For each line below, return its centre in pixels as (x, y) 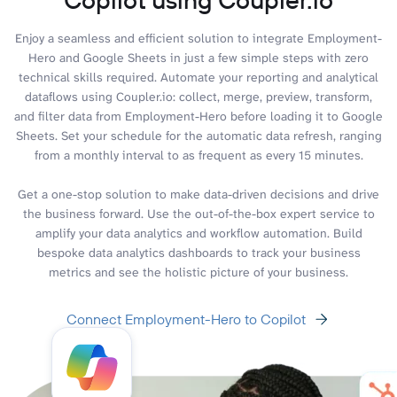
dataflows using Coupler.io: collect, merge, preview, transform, (198, 96)
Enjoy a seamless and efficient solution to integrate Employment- (198, 38)
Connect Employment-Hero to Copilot (186, 319)
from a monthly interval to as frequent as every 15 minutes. (198, 155)
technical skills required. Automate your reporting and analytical (198, 77)
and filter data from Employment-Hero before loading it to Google (198, 116)
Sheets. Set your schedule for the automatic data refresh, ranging (198, 135)
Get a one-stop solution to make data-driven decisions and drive (198, 194)
